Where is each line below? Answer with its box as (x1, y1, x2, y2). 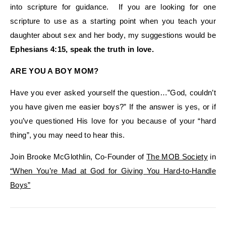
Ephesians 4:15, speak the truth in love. (10, 44, 154, 53)
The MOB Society (146, 152, 208, 161)
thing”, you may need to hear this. (10, 130, 125, 139)
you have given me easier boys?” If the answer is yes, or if (10, 102, 216, 111)
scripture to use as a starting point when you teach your (10, 16, 216, 25)
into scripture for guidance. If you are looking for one (10, 2, 216, 11)
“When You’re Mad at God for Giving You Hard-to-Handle (10, 166, 216, 175)
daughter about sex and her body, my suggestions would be (10, 30, 216, 39)
